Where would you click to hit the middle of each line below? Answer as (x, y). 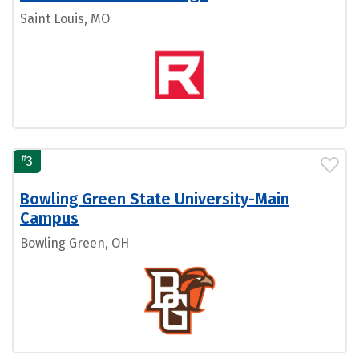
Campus (49, 218)
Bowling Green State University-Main (155, 199)
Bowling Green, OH (75, 243)
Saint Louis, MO (65, 19)
